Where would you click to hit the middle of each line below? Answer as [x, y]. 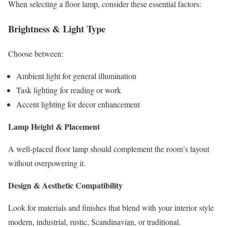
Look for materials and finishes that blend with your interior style [111, 207]
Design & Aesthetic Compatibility [65, 185]
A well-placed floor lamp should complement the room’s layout [109, 148]
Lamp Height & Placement [54, 126]
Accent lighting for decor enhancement [78, 104]
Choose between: [36, 53]
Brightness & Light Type [57, 28]
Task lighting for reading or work [69, 90]
